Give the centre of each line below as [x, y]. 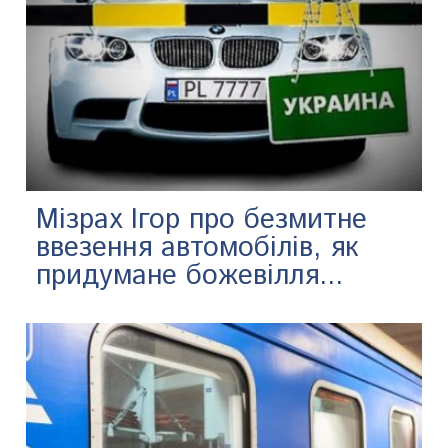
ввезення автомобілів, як [198, 247]
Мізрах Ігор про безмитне [202, 219]
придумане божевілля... [190, 275]
